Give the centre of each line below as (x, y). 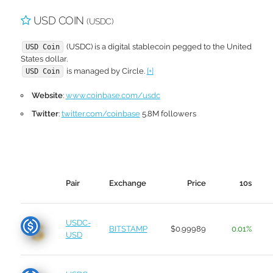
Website (47, 95)
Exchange (127, 183)
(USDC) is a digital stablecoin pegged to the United (158, 47)
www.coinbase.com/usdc (113, 95)
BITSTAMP (128, 229)
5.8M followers (168, 114)
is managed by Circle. (105, 71)
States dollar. (44, 59)
